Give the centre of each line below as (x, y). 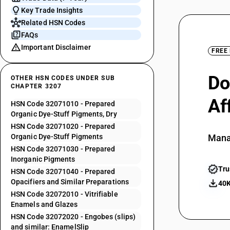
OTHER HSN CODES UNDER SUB (63, 78)
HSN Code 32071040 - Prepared (63, 171)
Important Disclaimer (56, 47)
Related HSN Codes (53, 23)
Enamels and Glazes (44, 204)
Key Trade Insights (52, 10)
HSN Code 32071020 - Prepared (63, 126)
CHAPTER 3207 (36, 86)
